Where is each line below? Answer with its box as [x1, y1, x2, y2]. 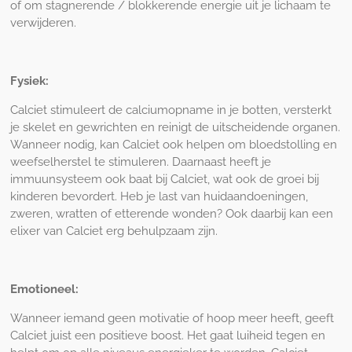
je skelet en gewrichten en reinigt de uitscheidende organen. [9, 119, 340, 134]
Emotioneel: [9, 281, 79, 296]
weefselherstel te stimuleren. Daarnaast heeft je [9, 154, 271, 169]
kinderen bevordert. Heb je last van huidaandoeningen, [9, 189, 308, 203]
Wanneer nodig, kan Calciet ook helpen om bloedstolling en [9, 137, 337, 152]
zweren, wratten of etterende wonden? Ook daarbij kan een [9, 206, 333, 221]
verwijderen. [9, 15, 76, 30]
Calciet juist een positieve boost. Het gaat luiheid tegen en [9, 328, 325, 343]
